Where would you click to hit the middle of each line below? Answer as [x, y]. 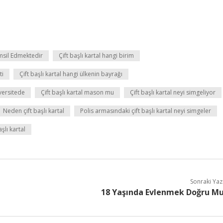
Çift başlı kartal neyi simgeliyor [173, 92]
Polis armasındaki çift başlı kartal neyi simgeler [146, 111]
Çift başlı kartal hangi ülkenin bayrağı [71, 74]
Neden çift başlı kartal [34, 111]
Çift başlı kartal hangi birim [96, 56]
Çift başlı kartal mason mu [77, 92]
